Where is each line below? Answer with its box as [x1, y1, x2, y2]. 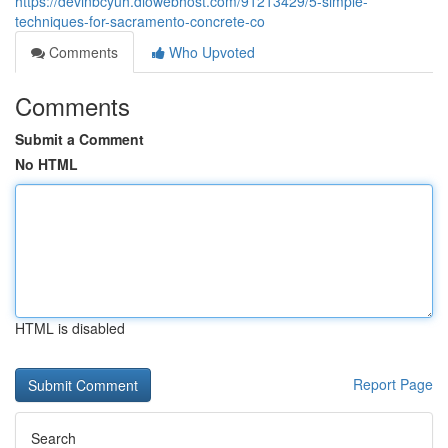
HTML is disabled [15, 318, 125, 338]
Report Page [353, 374, 433, 394]
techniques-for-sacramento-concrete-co [15, 11, 265, 31]
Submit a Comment [15, 129, 144, 149]
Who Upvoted [165, 42, 255, 62]
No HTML [15, 154, 78, 174]
